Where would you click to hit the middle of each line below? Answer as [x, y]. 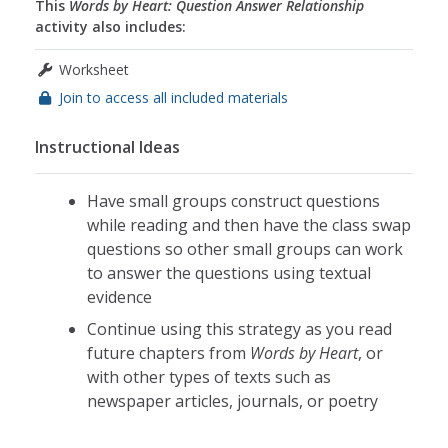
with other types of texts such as [209, 376]
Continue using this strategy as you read [239, 328]
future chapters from [168, 352]
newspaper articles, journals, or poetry [232, 400]
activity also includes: [110, 26]
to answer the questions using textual [229, 272]
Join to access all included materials [173, 97]
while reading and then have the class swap [249, 224]
